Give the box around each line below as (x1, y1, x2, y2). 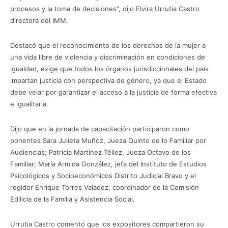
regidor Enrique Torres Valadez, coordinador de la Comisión (10, 183, 199, 191)
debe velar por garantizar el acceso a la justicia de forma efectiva (10, 88, 217, 96)
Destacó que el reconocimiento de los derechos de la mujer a (10, 41, 206, 49)
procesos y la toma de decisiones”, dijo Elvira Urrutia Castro (10, 5, 199, 13)
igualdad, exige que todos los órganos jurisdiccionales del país (10, 65, 209, 73)
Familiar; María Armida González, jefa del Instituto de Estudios (10, 160, 207, 168)
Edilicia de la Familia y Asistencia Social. (10, 195, 135, 203)
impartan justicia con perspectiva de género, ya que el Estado (10, 76, 207, 84)
